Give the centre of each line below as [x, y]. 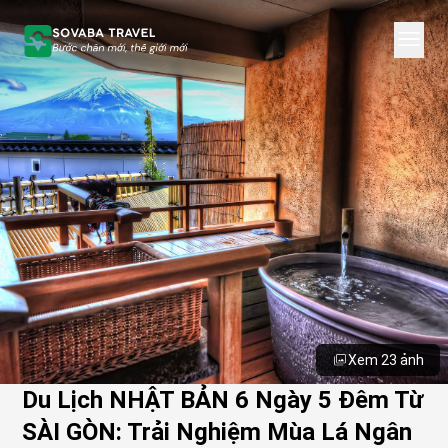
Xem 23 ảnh [386, 360]
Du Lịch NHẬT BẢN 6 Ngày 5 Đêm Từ [223, 400]
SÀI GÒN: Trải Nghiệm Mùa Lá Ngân [217, 432]
